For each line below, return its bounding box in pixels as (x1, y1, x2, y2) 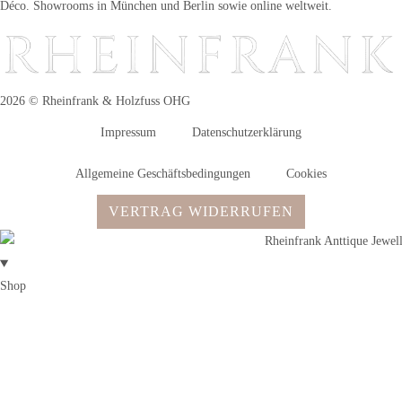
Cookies (286, 167, 327, 181)
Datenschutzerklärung (192, 126, 301, 140)
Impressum (100, 126, 156, 140)
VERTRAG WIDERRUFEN (109, 204, 293, 220)
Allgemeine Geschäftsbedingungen (75, 167, 250, 181)
